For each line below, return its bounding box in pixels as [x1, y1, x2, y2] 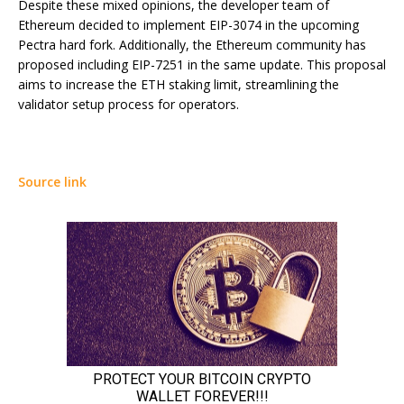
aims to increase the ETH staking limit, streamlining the [18, 76, 339, 94]
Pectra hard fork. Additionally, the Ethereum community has [18, 36, 366, 54]
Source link [18, 173, 87, 191]
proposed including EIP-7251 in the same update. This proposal [18, 56, 386, 74]
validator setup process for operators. [18, 96, 239, 114]
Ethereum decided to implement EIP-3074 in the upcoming [18, 16, 359, 34]
